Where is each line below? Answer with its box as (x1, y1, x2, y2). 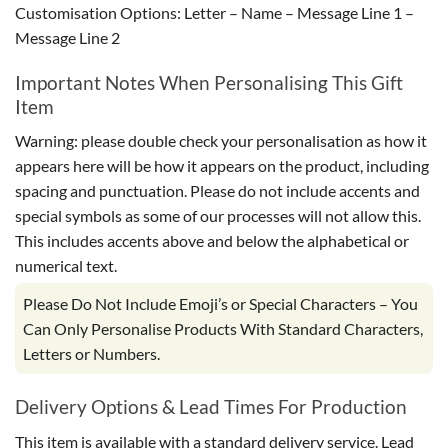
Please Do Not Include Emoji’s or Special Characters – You (23, 294, 418, 314)
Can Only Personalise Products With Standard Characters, (23, 319, 423, 339)
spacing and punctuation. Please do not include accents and (15, 181, 420, 201)
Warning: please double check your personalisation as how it (15, 131, 427, 151)
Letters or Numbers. (23, 344, 160, 364)
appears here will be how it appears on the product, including (15, 156, 429, 176)
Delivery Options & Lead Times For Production (15, 395, 407, 419)
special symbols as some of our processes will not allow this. (15, 206, 421, 226)
